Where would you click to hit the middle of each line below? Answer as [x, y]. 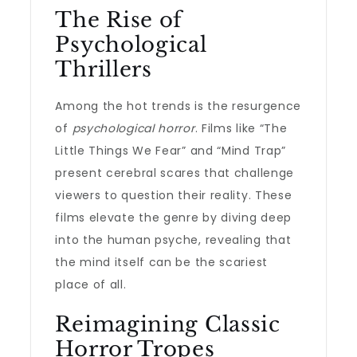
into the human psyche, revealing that [173, 240]
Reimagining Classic [168, 324]
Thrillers [104, 69]
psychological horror [133, 128]
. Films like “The [241, 128]
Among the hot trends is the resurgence [178, 106]
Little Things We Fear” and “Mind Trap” [171, 151]
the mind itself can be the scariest [161, 262]
